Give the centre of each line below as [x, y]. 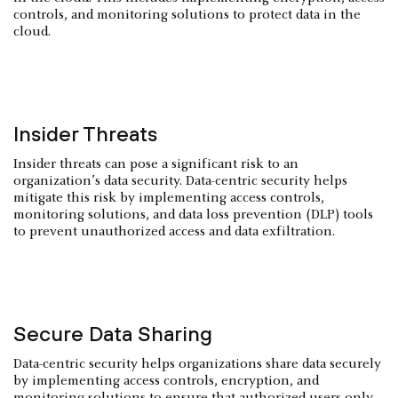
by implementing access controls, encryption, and [166, 381]
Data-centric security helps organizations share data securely [197, 364]
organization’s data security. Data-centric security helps [180, 181]
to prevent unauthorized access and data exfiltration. [174, 232]
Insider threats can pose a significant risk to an [156, 164]
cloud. [32, 32]
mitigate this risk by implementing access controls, [169, 198]
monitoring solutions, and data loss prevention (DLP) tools [193, 215]
